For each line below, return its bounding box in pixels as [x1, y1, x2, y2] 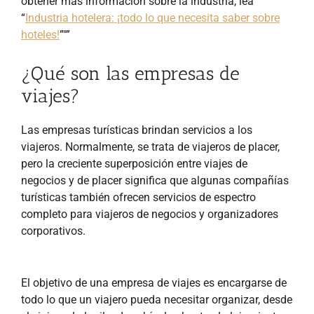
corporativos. [21, 224, 86, 238]
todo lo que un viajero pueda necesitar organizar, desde [21, 293, 292, 307]
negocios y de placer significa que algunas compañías [21, 174, 289, 188]
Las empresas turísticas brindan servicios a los [21, 123, 252, 137]
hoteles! [21, 28, 60, 42]
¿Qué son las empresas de [21, 62, 240, 85]
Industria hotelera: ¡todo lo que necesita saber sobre [25, 11, 280, 25]
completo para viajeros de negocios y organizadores [21, 207, 278, 221]
